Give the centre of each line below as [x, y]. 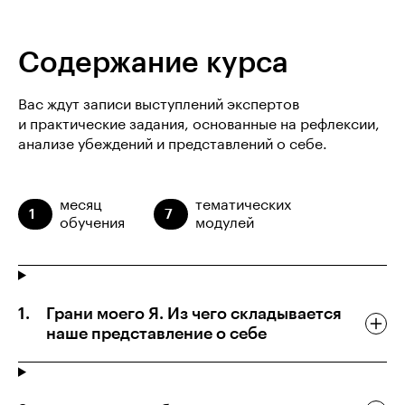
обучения [92, 223]
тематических [243, 205]
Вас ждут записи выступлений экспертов [159, 104]
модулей [225, 223]
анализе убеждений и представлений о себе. [173, 144]
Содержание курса [153, 63]
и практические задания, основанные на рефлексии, [199, 124]
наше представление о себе [156, 333]
